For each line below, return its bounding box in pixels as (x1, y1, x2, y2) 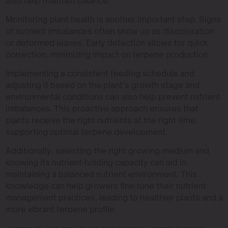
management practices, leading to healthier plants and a (5, 192, 223, 203)
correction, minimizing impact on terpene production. (5, 49, 210, 60)
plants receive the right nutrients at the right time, (5, 115, 197, 125)
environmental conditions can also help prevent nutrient (5, 92, 220, 102)
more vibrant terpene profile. (5, 204, 117, 214)
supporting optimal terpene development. (5, 127, 167, 137)
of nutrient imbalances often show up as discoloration (5, 26, 214, 36)
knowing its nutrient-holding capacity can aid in (5, 157, 186, 167)
